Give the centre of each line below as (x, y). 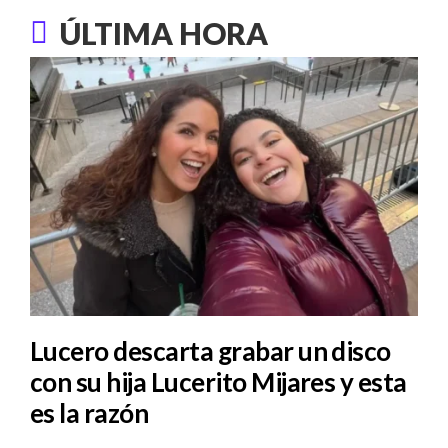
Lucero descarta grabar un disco (210, 351)
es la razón (89, 413)
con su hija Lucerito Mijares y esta (218, 382)
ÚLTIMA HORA (164, 33)
